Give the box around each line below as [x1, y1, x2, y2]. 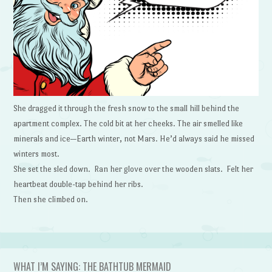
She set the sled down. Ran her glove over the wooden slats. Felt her [13, 164, 254, 174]
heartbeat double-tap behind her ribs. [13, 179, 144, 189]
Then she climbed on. [13, 194, 89, 204]
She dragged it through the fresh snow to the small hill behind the [13, 103, 240, 113]
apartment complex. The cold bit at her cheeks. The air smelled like [13, 118, 243, 128]
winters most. [13, 149, 62, 158]
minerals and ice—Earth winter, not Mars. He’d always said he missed [13, 134, 255, 143]
